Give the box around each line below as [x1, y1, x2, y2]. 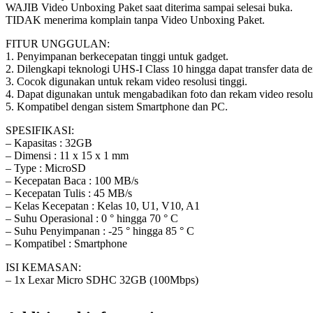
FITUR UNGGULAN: [6, 38, 110, 50]
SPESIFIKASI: [6, 124, 74, 137]
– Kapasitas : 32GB [6, 137, 92, 150]
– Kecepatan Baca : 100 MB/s [6, 175, 138, 187]
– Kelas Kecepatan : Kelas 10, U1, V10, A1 [6, 200, 200, 212]
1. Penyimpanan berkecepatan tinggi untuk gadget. [6, 50, 228, 63]
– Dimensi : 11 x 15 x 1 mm [6, 150, 129, 162]
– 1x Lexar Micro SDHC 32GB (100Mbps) [6, 274, 198, 286]
